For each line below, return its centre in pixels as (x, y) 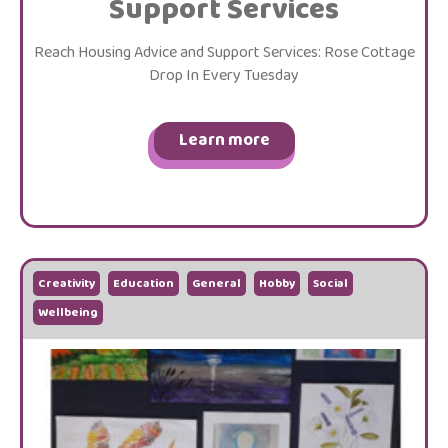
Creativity (66, 283)
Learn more (224, 140)
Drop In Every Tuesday (224, 75)
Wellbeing (68, 312)
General (216, 283)
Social (330, 283)
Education (143, 283)
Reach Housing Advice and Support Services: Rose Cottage (224, 52)
